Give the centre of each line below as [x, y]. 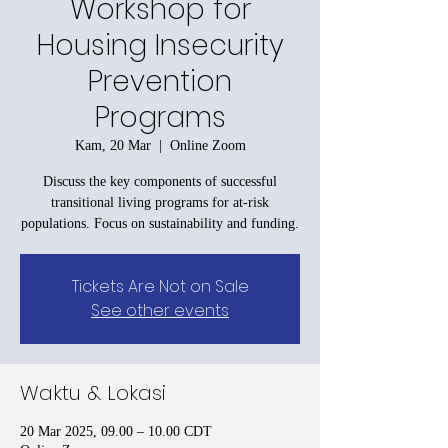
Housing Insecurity [160, 45]
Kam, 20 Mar [112, 145]
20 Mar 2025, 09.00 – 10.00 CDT [116, 431]
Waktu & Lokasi [93, 392]
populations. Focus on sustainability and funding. [160, 223]
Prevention [160, 81]
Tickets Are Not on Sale [160, 286]
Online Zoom [207, 145]
